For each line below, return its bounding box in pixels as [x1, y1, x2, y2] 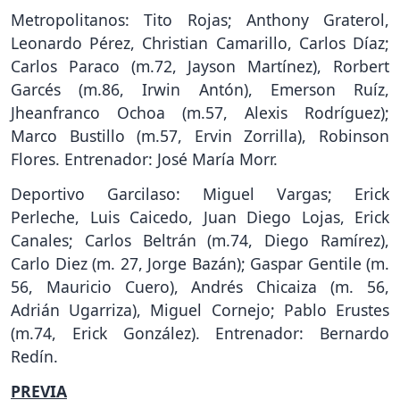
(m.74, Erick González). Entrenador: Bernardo [11, 322, 389, 345]
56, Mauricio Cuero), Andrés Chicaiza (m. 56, [11, 276, 389, 298]
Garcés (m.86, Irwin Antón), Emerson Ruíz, [11, 79, 389, 101]
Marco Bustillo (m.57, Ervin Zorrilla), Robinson [11, 125, 389, 147]
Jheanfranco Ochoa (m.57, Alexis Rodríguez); [11, 102, 389, 124]
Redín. [11, 346, 58, 368]
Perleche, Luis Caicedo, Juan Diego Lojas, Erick [11, 206, 389, 229]
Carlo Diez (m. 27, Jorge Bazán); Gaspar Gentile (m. [11, 253, 389, 275]
